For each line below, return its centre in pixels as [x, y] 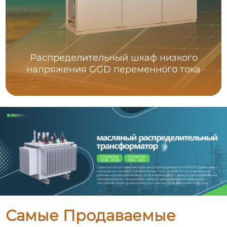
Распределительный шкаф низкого [113, 58]
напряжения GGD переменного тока [114, 69]
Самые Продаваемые [91, 216]
